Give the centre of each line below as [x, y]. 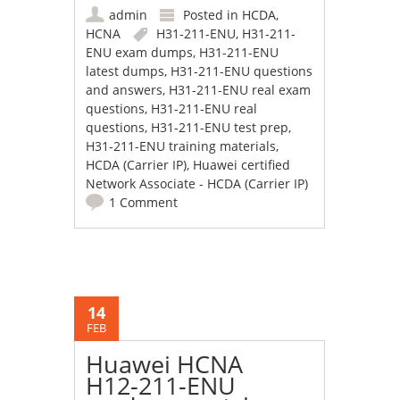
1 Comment [144, 203]
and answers [125, 90]
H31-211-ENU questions [242, 71]
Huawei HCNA [165, 364]
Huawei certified [242, 165]
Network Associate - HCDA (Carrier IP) [197, 184]
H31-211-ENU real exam [240, 90]
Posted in [213, 15]
